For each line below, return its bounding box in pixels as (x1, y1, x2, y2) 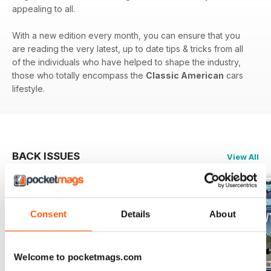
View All (227, 151, 259, 162)
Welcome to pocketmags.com (14, 251, 142, 262)
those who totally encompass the (12, 70, 146, 80)
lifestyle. (12, 83, 45, 94)
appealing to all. (12, 3, 75, 14)
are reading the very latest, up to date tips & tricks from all (12, 43, 243, 54)
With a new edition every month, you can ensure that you (12, 30, 240, 41)
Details (120, 208, 151, 219)
